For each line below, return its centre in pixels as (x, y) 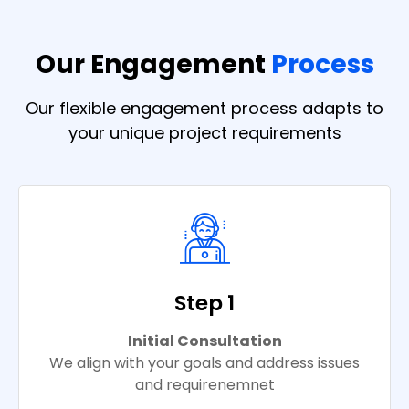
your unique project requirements (204, 133)
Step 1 (204, 304)
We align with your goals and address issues (204, 363)
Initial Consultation (204, 341)
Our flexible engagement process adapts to (204, 109)
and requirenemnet (204, 385)
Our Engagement (153, 65)
